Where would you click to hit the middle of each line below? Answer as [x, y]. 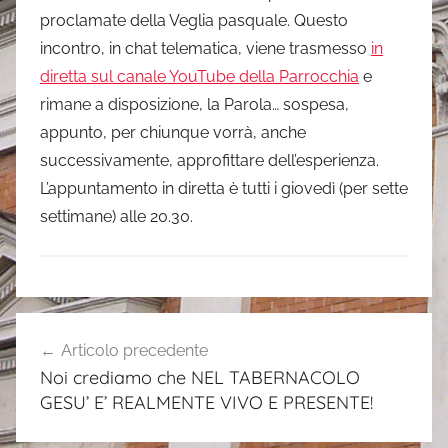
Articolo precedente [134, 350]
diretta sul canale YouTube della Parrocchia [199, 76]
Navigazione [92, 329]
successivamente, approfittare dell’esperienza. [209, 160]
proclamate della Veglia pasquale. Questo [194, 20]
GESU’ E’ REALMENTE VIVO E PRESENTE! [206, 402]
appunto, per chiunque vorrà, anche [173, 132]
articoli [59, 365]
